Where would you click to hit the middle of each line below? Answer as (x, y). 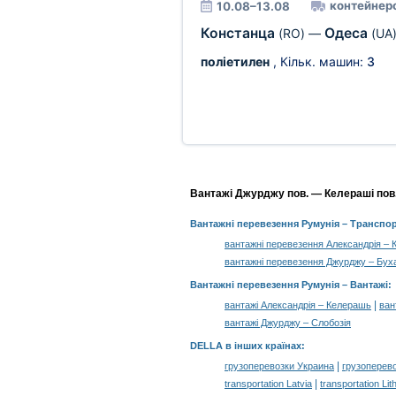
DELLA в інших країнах (246, 346)
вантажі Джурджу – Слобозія (288, 323)
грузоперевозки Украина (279, 366)
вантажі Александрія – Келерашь (298, 305)
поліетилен (235, 61)
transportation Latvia (268, 384)
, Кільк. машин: (318, 61)
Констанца (239, 33)
